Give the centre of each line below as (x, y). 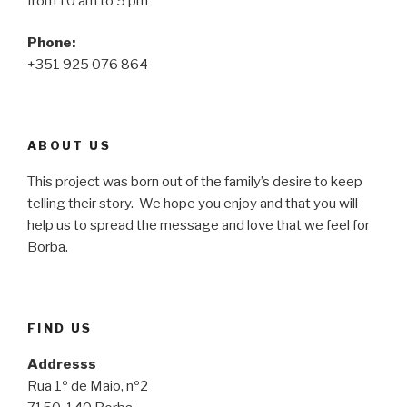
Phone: (51, 43)
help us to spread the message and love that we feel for (199, 226)
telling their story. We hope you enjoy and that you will (193, 204)
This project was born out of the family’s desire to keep (195, 182)
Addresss (62, 365)
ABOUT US (69, 145)
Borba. (48, 248)
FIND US (60, 328)
